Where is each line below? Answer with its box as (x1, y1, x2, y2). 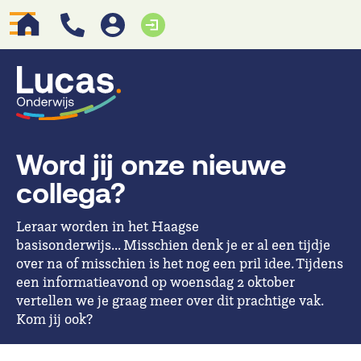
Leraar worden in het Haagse (16, 217, 199, 234)
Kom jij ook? (16, 309, 93, 327)
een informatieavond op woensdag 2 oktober (16, 272, 295, 290)
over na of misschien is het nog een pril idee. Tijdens (16, 254, 343, 272)
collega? (16, 180, 126, 209)
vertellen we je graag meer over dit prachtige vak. (16, 291, 323, 309)
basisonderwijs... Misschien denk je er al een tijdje (16, 235, 330, 253)
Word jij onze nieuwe (16, 151, 286, 180)
